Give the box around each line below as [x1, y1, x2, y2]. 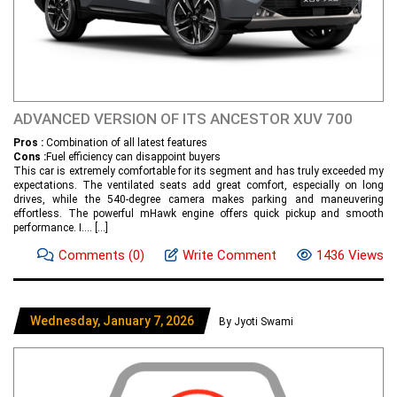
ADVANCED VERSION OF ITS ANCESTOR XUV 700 [13, 110, 353, 128]
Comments [58, 247, 128, 264]
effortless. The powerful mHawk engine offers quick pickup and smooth [13, 207, 384, 221]
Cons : [13, 151, 46, 164]
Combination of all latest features [43, 136, 207, 150]
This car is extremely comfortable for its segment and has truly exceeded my [13, 165, 384, 178]
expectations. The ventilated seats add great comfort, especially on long [13, 179, 384, 192]
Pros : [13, 136, 43, 150]
